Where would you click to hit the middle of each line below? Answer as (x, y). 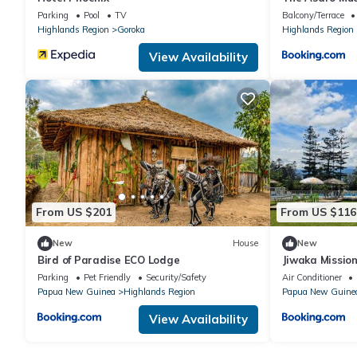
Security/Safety (176, 277)
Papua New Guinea (76, 291)
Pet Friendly (107, 277)
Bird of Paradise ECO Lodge (109, 259)
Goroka (131, 29)
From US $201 (74, 212)
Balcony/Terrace (313, 15)
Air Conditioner (312, 277)
